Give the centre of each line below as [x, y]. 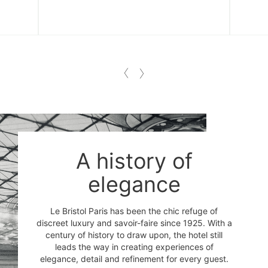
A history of [134, 161]
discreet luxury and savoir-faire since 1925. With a [134, 223]
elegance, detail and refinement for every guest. [134, 258]
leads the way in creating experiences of [134, 246]
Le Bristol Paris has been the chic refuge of [134, 211]
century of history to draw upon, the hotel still [134, 234]
